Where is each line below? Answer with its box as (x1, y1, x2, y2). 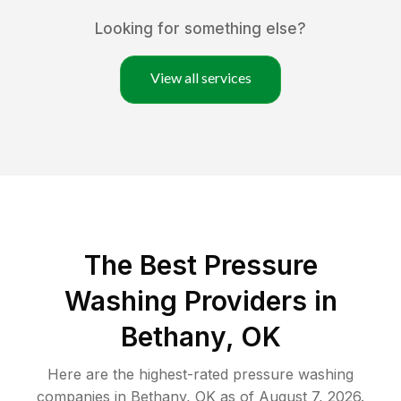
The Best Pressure (83, 249, 318, 282)
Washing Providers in (64, 285, 337, 318)
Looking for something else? (95, 20, 306, 38)
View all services (149, 69, 252, 87)
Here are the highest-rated (47, 365, 233, 384)
